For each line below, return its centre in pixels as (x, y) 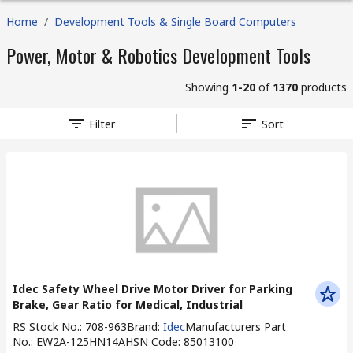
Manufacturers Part (236, 327)
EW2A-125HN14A (81, 342)
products (322, 87)
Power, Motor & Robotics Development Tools (158, 55)
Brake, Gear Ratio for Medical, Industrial (128, 305)
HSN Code (152, 342)
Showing (208, 87)
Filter (102, 124)
